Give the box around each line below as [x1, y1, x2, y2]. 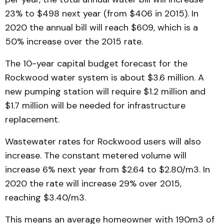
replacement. [5, 113, 59, 125]
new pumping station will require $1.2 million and [5, 85, 205, 97]
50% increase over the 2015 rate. [5, 35, 143, 47]
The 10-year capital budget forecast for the [5, 57, 187, 69]
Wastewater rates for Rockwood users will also [5, 135, 201, 147]
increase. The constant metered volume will [5, 149, 186, 161]
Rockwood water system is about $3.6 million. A [5, 71, 204, 83]
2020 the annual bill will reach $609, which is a [5, 21, 198, 33]
